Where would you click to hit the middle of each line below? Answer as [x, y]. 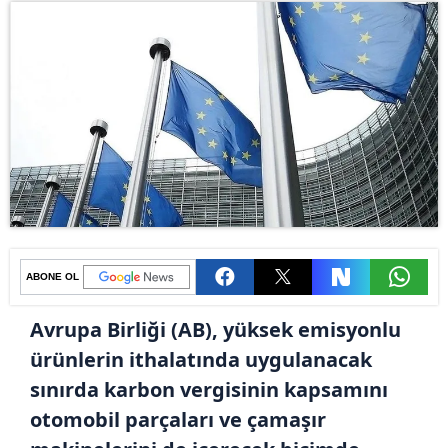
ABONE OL [52, 276]
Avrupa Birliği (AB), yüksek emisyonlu [215, 329]
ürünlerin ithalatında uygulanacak [201, 359]
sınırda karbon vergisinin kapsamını [209, 389]
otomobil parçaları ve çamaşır [178, 419]
